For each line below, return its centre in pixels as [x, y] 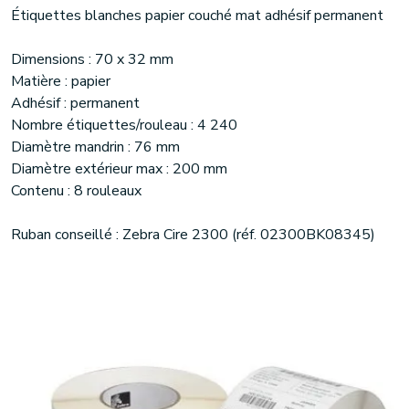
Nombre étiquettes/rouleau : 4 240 [124, 125]
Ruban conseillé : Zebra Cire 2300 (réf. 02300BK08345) [193, 235]
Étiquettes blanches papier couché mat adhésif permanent [197, 16]
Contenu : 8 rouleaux [76, 191]
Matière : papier [61, 81]
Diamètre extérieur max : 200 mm [119, 169]
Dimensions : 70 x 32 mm [92, 59]
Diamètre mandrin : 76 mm [95, 147]
